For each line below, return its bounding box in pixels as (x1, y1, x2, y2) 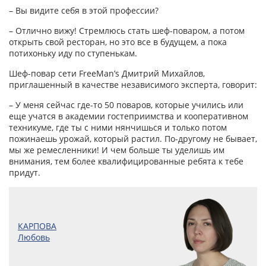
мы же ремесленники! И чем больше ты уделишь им (9, 144, 224, 156)
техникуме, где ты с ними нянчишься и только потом (9, 121, 227, 133)
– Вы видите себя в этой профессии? (9, 4, 159, 16)
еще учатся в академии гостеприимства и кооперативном (9, 110, 248, 122)
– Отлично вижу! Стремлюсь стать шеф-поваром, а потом (9, 24, 245, 36)
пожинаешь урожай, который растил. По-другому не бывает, (9, 132, 257, 144)
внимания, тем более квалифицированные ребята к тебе (9, 155, 243, 167)
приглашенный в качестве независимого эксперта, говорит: (9, 78, 257, 90)
